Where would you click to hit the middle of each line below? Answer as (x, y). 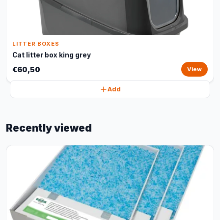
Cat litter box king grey (52, 55)
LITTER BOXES (36, 44)
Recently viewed (49, 128)
